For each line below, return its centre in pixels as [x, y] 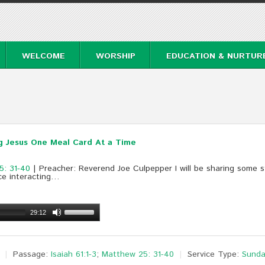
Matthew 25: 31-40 [138, 255]
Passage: [30, 255]
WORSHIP [116, 56]
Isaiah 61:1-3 [74, 255]
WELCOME [43, 56]
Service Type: [213, 255]
